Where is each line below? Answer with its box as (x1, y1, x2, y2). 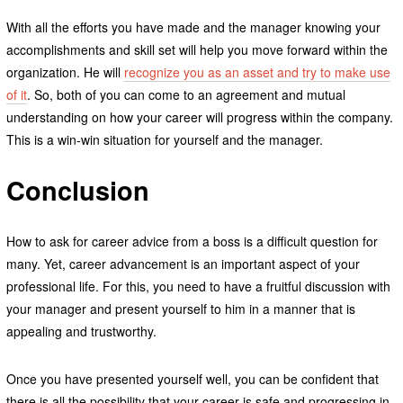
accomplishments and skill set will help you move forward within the (5, 40, 388, 58)
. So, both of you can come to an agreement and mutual (26, 85, 345, 103)
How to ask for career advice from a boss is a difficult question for (5, 231, 378, 250)
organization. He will (5, 62, 124, 81)
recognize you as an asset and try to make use (123, 62, 390, 81)
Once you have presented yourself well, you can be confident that (5, 369, 379, 388)
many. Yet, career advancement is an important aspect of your (5, 254, 360, 273)
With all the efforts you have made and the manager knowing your (5, 17, 381, 36)
